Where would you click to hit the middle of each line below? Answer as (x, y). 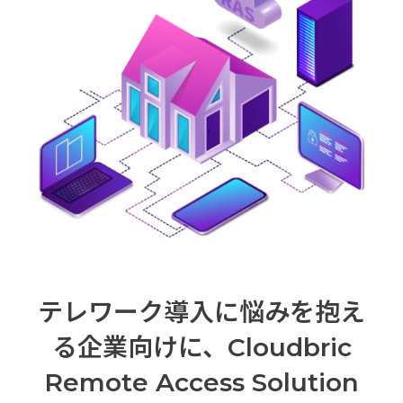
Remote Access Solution (201, 382)
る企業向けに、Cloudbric (201, 347)
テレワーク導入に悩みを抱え (201, 312)
